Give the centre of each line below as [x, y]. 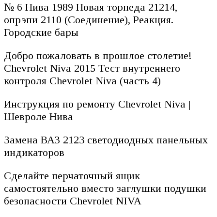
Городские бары [41, 32]
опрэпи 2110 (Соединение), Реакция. [89, 19]
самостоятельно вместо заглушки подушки [105, 188]
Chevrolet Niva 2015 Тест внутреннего [92, 68]
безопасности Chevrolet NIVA [73, 201]
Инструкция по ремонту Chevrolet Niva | [97, 104]
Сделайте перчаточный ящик [72, 175]
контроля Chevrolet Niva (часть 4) [82, 80]
